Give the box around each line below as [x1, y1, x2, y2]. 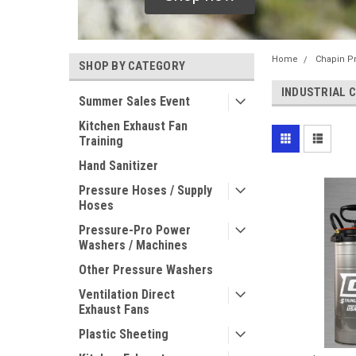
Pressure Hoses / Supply [79, 183, 212, 198]
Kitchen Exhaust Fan [79, 118, 188, 133]
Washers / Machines [79, 238, 188, 253]
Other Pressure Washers [79, 262, 213, 277]
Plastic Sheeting [79, 327, 168, 342]
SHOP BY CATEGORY [79, 59, 185, 73]
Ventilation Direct [79, 287, 175, 302]
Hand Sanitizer [79, 158, 158, 173]
